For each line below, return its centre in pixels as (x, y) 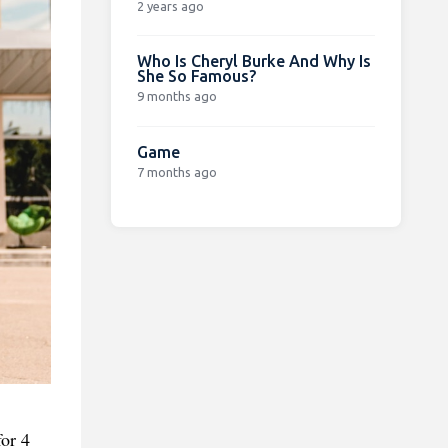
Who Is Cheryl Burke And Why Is (253, 60)
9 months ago (176, 95)
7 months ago (176, 171)
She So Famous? (196, 75)
